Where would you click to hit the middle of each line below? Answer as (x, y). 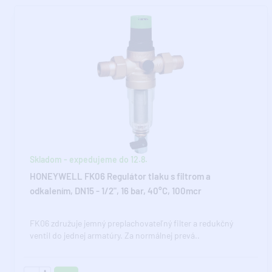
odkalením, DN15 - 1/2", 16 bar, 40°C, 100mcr (115, 191)
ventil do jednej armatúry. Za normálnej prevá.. (114, 235)
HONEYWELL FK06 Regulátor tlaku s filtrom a (120, 176)
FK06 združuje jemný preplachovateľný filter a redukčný (131, 223)
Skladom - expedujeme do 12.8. (88, 159)
